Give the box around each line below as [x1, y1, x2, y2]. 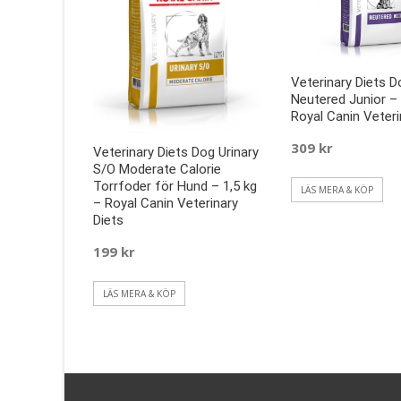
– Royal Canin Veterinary [93, 194, 238, 211]
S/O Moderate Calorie [93, 160, 221, 177]
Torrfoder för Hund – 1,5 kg [93, 177, 257, 194]
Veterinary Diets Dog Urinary [93, 143, 259, 160]
